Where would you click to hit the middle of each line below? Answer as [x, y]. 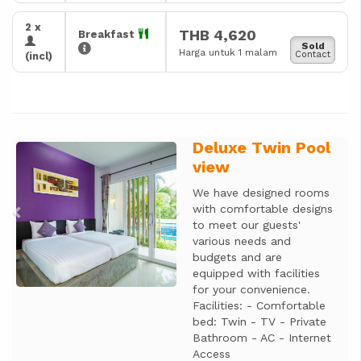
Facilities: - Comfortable [259, 305]
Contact [313, 54]
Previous [53, 148]
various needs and [241, 241]
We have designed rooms [261, 193]
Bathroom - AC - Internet [261, 338]
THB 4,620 [218, 35]
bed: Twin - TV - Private [259, 322]
